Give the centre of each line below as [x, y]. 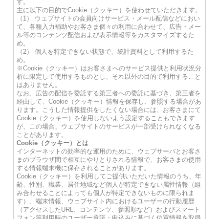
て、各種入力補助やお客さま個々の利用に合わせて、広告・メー [109, 27]
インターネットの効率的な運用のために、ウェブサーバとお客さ [109, 151]
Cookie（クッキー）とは [52, 143]
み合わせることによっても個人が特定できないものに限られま [105, 193]
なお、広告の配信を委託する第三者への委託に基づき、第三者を [109, 93]
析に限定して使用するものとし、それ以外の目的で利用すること [109, 77]
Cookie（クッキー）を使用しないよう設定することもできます [106, 118]
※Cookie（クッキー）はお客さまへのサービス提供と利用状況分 [109, 68]
